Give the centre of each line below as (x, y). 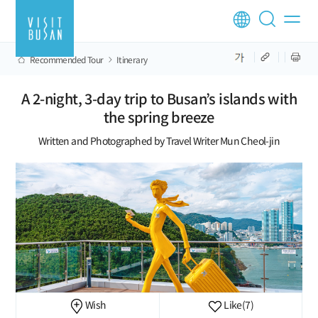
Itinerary (132, 59)
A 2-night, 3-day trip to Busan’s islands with (159, 99)
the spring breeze (159, 117)
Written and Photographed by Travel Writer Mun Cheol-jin (159, 141)
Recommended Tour (67, 59)
